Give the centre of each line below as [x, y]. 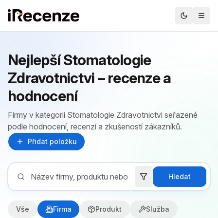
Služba [158, 209]
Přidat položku [52, 141]
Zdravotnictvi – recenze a [90, 78]
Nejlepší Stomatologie [80, 60]
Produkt [109, 209]
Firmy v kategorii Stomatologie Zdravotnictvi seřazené [103, 115]
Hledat [180, 176]
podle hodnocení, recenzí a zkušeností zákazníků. [95, 127]
